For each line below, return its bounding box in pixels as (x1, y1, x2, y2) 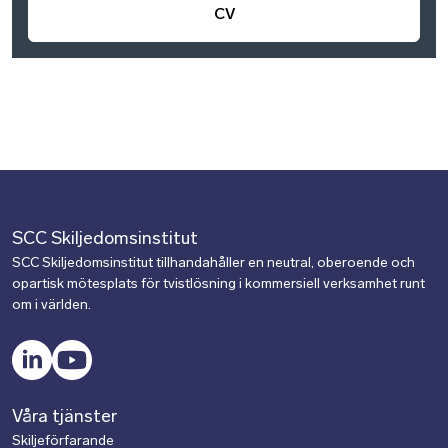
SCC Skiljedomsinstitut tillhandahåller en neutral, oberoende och (12, 256, 415, 272)
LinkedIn (30, 342, 83, 358)
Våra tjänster (12, 408, 117, 428)
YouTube (70, 342, 127, 358)
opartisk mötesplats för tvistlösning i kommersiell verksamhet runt (12, 277, 425, 293)
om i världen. (12, 298, 91, 314)
